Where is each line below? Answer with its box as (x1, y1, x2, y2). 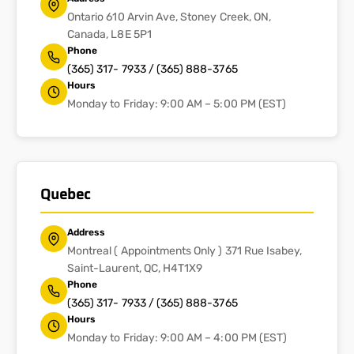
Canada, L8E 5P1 (67, 28, 152, 42)
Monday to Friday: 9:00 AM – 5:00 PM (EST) (67, 97, 287, 111)
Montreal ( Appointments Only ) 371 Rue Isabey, (67, 244, 303, 258)
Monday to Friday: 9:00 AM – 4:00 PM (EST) (67, 331, 288, 345)
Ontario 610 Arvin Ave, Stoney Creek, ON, (67, 10, 272, 24)
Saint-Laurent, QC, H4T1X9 (67, 262, 203, 276)
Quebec (40, 183, 90, 206)
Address (67, 227, 106, 239)
